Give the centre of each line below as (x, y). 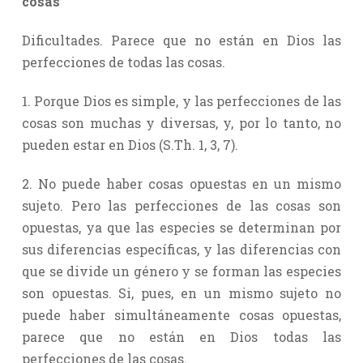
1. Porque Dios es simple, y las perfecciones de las (181, 100)
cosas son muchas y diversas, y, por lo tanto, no (181, 122)
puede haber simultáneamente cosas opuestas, (181, 314)
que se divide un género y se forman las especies (181, 271)
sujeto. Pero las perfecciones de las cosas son (181, 205)
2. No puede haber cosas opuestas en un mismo (181, 183)
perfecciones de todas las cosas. (123, 62)
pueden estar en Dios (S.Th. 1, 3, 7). (130, 144)
